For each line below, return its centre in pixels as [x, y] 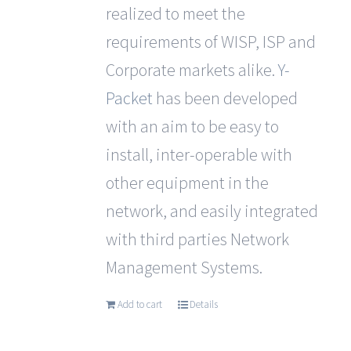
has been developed [225, 98]
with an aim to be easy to [192, 126]
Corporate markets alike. [192, 70]
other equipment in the [187, 183]
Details [203, 304]
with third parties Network [197, 239]
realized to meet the [175, 13]
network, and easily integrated [212, 211]
